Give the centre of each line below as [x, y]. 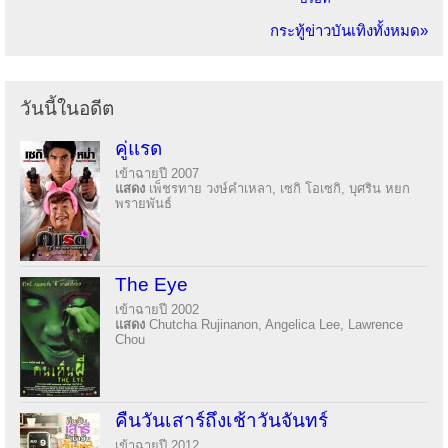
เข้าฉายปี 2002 [157, 309]
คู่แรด [138, 148]
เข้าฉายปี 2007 [157, 173]
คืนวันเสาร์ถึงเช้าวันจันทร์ [221, 420]
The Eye [151, 284]
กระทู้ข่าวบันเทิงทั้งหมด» [349, 30]
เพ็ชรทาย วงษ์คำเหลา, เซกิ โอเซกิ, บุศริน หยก [279, 188]
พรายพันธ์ [143, 203]
